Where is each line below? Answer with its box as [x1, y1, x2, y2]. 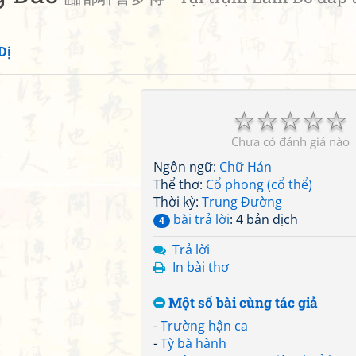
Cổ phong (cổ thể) [206, 176, 312, 193]
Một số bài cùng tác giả [165, 293, 318, 311]
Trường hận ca [161, 317, 248, 335]
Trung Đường [202, 193, 282, 211]
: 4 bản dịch [230, 211, 298, 228]
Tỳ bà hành [161, 335, 226, 352]
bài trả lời [170, 211, 230, 228]
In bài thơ [172, 258, 229, 276]
